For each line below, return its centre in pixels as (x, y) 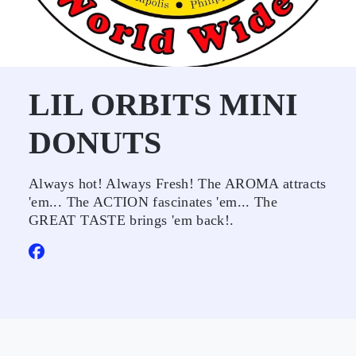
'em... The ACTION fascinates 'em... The (153, 202)
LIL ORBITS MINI (163, 104)
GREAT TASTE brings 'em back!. (132, 220)
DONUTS (95, 143)
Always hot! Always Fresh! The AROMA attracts (178, 184)
